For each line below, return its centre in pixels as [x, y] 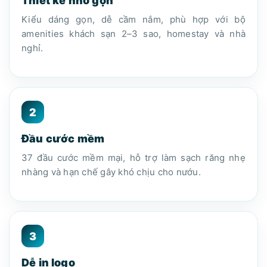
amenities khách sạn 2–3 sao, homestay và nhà [133, 34]
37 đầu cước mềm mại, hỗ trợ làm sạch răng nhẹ [133, 158]
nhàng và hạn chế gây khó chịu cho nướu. [111, 172]
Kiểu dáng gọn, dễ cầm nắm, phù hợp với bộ [133, 20]
